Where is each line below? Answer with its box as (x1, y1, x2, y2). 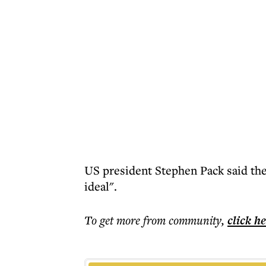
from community (143, 212, 221, 228)
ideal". (84, 178, 117, 194)
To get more (84, 212, 143, 228)
